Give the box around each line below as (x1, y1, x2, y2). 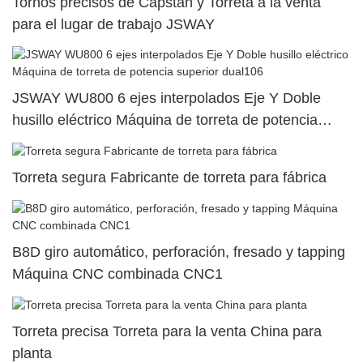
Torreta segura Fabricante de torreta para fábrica (12, 169, 327, 186)
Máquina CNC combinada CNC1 (12, 265, 223, 282)
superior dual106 (12, 134, 121, 151)
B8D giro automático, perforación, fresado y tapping (12, 243, 345, 260)
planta (12, 344, 52, 361)
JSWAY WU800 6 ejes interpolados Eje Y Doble (12, 90, 321, 107)
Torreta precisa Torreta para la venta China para (12, 322, 322, 340)
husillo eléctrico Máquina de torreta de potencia (12, 112, 318, 129)
